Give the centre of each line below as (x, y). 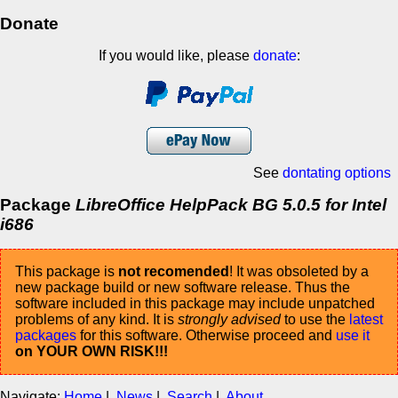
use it (353, 335)
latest (366, 319)
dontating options (337, 172)
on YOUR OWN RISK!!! (92, 351)
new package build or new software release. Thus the (183, 287)
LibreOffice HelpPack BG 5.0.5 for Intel (231, 204)
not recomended (174, 271)
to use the (315, 319)
